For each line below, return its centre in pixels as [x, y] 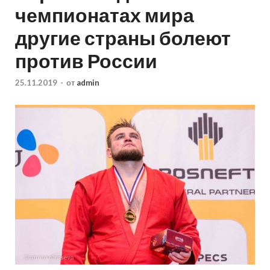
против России [86, 61]
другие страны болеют [123, 38]
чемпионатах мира [105, 15]
